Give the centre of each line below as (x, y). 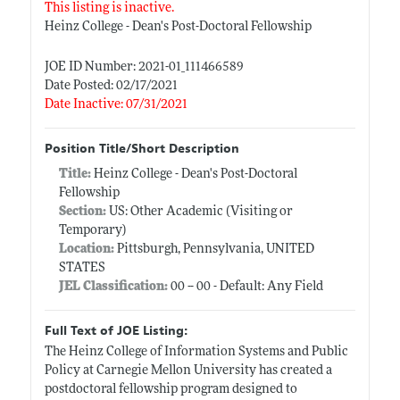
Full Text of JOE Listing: (116, 330)
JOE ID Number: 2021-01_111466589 (144, 67)
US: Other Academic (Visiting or (199, 212)
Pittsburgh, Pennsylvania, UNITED (214, 249)
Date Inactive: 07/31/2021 (116, 104)
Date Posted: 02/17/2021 (111, 86)
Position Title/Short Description (142, 148)
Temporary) (92, 230)
